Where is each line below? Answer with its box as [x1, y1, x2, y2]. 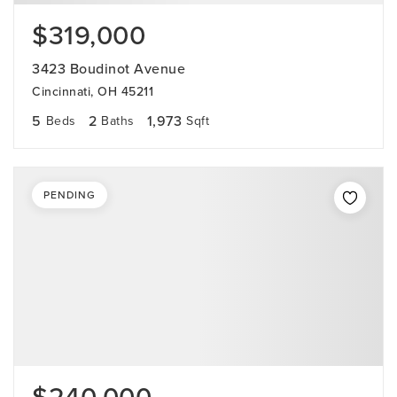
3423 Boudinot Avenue [32, 58, 185, 79]
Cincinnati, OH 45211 [32, 82, 153, 101]
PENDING [43, 187, 96, 203]
